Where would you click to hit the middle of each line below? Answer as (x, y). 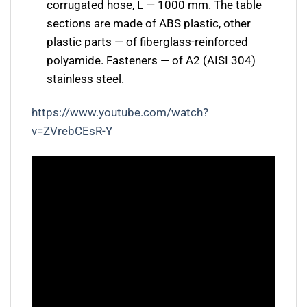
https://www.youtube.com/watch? (120, 113)
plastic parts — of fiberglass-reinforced (148, 41)
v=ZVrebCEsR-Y (72, 131)
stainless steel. (86, 78)
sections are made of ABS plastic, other (149, 23)
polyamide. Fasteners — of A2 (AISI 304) (151, 60)
